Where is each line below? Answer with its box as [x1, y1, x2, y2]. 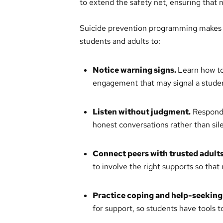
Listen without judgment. [92, 107, 191, 117]
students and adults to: [80, 36, 160, 46]
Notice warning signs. [92, 65, 178, 75]
